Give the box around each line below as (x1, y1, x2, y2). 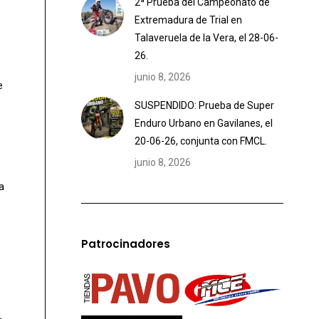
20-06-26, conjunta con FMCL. (135, 135, 267, 147)
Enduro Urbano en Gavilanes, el (135, 117, 273, 129)
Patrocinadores (81, 236, 170, 251)
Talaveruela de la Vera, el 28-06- (135, 32, 278, 43)
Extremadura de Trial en (135, 14, 242, 26)
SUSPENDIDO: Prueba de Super (135, 100, 274, 111)
